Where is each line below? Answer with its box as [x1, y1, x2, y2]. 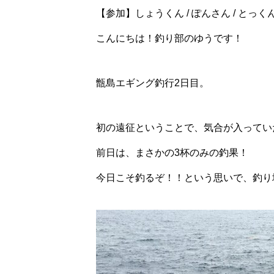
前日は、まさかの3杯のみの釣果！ [96, 147, 248, 158]
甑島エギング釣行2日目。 [96, 78, 209, 88]
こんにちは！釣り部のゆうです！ [96, 33, 243, 43]
